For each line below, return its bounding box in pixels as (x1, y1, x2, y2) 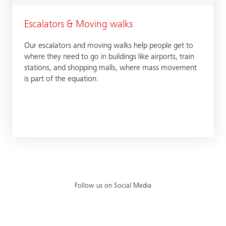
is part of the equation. (24, 75, 98, 83)
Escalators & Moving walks (24, 20, 133, 30)
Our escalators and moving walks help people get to (24, 42, 193, 50)
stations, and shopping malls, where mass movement (24, 64, 197, 72)
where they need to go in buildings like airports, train (24, 53, 194, 61)
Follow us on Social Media (75, 183, 151, 190)
